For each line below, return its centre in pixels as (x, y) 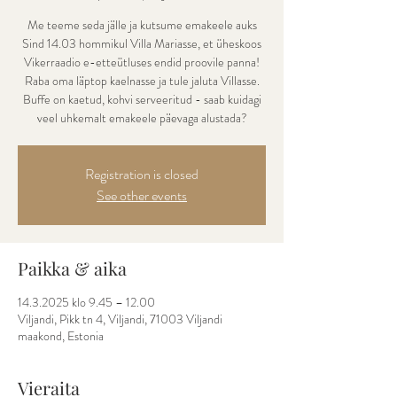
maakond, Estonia (61, 336)
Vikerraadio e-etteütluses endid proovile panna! (142, 62)
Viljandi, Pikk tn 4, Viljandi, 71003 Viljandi (120, 319)
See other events (142, 195)
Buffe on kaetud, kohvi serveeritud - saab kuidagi (142, 99)
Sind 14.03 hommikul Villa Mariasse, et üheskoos (142, 43)
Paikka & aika (72, 268)
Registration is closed (142, 174)
